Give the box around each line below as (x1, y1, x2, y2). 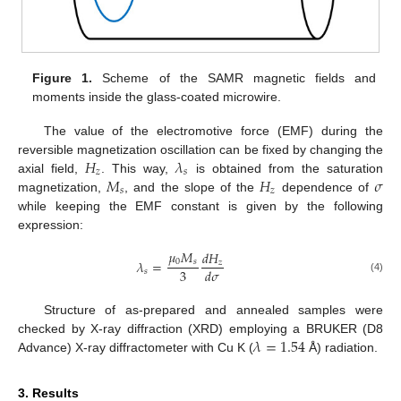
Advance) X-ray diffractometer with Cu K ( (18, 340, 253, 355)
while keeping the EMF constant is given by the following (18, 198, 383, 213)
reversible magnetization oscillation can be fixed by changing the (18, 141, 383, 157)
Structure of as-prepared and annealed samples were (43, 303, 383, 318)
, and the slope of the (124, 179, 260, 194)
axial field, (18, 160, 86, 175)
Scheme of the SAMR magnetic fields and (92, 70, 376, 85)
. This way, (101, 160, 176, 175)
